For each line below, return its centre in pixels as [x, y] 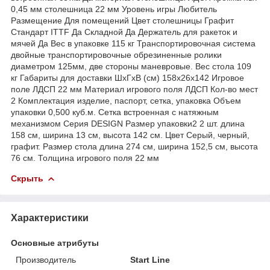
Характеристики [50, 218]
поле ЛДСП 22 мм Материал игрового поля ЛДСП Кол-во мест [134, 89]
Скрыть [27, 178]
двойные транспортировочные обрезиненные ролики [116, 55]
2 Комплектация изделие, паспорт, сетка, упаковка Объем [126, 100]
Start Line [150, 259]
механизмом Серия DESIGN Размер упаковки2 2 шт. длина [128, 123]
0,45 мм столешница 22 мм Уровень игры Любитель [114, 9]
